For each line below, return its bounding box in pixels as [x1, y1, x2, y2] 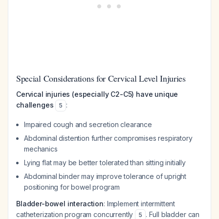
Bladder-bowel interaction [16, 199, 104, 208]
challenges [16, 101, 54, 109]
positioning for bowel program [24, 183, 120, 191]
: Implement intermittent [104, 199, 175, 208]
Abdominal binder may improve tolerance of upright [24, 172, 187, 180]
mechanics [24, 145, 58, 153]
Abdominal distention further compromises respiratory [24, 134, 193, 142]
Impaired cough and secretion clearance [24, 120, 152, 129]
